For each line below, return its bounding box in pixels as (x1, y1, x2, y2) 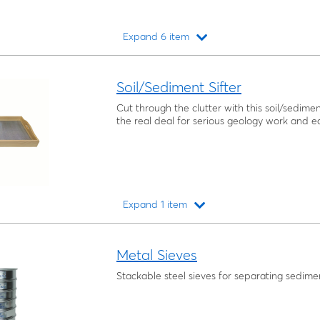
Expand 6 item (123, 30, 190, 44)
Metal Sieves (116, 246, 197, 264)
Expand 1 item (123, 198, 188, 211)
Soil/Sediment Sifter (116, 78, 241, 96)
